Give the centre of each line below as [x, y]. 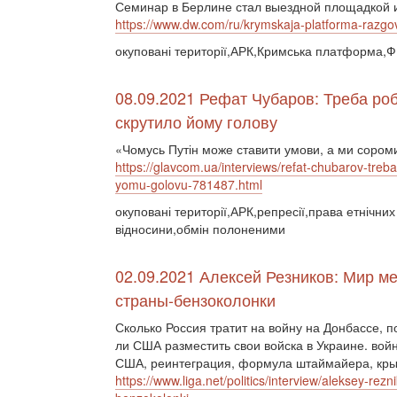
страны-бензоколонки [195, 300]
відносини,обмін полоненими [200, 229]
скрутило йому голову [196, 121]
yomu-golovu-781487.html [189, 184]
